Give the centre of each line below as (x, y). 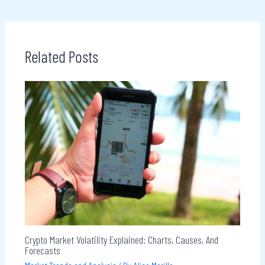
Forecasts (42, 251)
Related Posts (61, 56)
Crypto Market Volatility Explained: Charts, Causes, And (121, 240)
